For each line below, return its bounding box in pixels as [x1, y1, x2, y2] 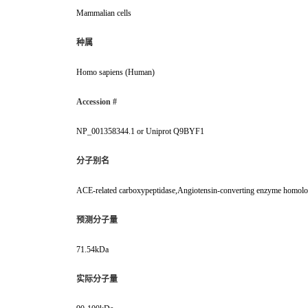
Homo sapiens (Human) [76, 67, 155, 78]
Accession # [76, 97, 117, 107]
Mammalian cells [76, 8, 131, 19]
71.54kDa [76, 245, 109, 255]
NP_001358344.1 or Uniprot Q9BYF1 [76, 126, 204, 137]
